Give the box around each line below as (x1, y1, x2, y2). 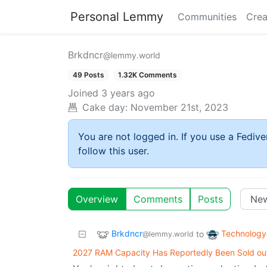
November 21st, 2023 (131, 101, 228, 114)
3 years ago (101, 87, 155, 100)
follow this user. (78, 145, 149, 157)
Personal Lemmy (70, 10, 163, 24)
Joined (68, 87, 98, 100)
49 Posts (72, 70, 104, 79)
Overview (76, 193, 118, 206)
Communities (178, 11, 237, 23)
